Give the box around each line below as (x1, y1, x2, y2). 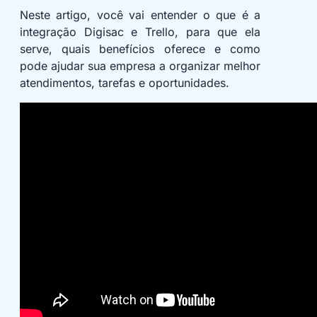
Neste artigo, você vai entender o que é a (20, 8, 260, 23)
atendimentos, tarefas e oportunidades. (20, 76, 229, 91)
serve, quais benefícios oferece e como (20, 42, 260, 57)
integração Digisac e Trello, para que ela (20, 25, 260, 40)
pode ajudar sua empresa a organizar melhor (20, 59, 260, 74)
